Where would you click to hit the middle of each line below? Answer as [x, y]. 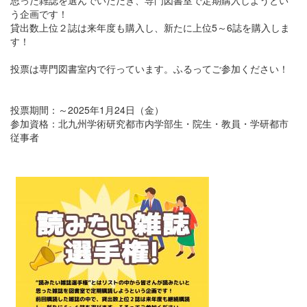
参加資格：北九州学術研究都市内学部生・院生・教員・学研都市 [149, 123]
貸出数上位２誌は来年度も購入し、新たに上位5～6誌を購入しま [150, 27]
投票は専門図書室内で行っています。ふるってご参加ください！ [149, 68]
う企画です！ [39, 13]
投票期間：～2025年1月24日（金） [87, 109]
